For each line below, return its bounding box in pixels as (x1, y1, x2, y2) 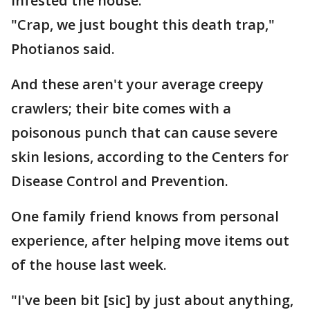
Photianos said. (11, 39, 115, 58)
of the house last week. (11, 255, 167, 274)
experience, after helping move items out (11, 231, 289, 250)
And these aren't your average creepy (11, 75, 264, 93)
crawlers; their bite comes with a (11, 99, 231, 118)
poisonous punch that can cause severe (11, 123, 277, 142)
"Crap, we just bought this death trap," (11, 15, 275, 34)
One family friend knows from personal (11, 207, 279, 226)
